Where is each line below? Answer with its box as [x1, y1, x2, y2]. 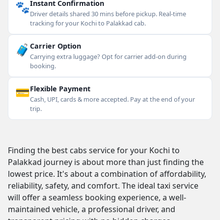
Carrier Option [30, 41, 81, 51]
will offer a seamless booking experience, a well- [8, 192, 186, 203]
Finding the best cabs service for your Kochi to [8, 145, 180, 156]
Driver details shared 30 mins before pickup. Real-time [30, 9, 186, 18]
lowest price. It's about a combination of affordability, [8, 168, 206, 179]
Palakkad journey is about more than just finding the [8, 157, 204, 167]
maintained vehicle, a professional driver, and [8, 204, 175, 215]
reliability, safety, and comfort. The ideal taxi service [8, 180, 198, 191]
